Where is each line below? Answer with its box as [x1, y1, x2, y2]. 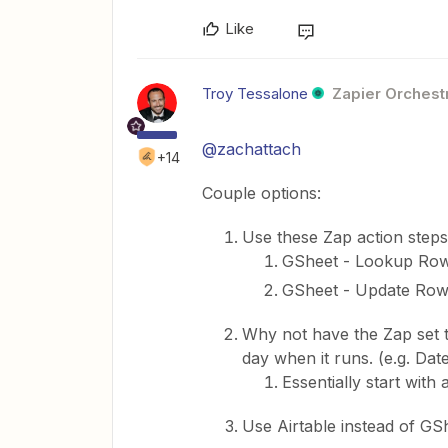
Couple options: [202, 183, 321, 204]
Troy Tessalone [202, 84, 308, 104]
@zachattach [202, 139, 301, 160]
